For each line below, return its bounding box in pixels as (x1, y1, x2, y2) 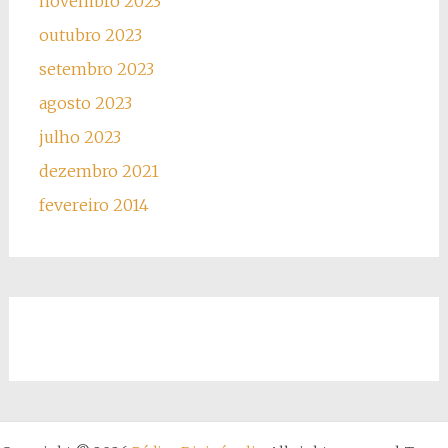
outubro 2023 (38, 25, 142, 46)
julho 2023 (38, 127, 121, 148)
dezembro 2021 (38, 161, 159, 182)
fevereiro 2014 (38, 195, 149, 216)
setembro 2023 (38, 59, 154, 80)
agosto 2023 (38, 93, 132, 114)
